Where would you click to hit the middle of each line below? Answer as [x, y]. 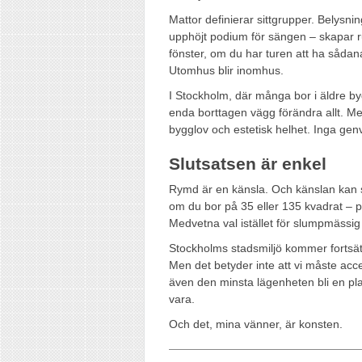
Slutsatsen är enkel [248, 163]
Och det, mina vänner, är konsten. [256, 324]
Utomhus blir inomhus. [226, 70]
